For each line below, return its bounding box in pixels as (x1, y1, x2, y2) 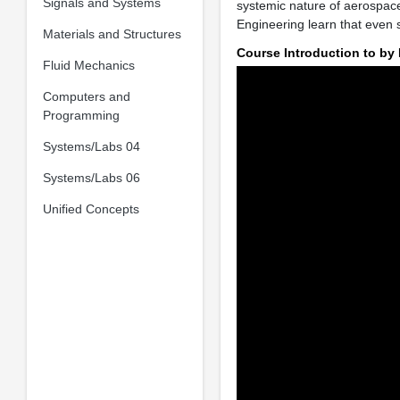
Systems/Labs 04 (42, 138, 140, 154)
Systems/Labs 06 (42, 170, 140, 185)
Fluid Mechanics (42, 57, 135, 72)
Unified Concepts (42, 201, 139, 216)
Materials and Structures (42, 26, 181, 41)
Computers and (42, 88, 130, 104)
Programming (42, 107, 120, 122)
